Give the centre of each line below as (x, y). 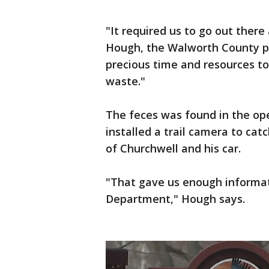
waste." (125, 81)
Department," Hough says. (175, 199)
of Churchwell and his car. (173, 149)
